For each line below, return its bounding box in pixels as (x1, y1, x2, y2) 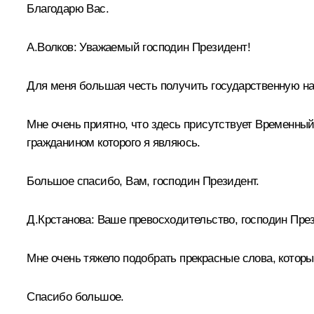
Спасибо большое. (27, 289, 124, 303)
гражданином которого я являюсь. (27, 135, 200, 149)
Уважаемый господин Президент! (76, 40, 250, 54)
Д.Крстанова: (27, 212, 95, 226)
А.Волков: (27, 40, 76, 54)
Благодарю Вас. (27, 1, 109, 15)
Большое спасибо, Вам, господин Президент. (27, 174, 259, 188)
